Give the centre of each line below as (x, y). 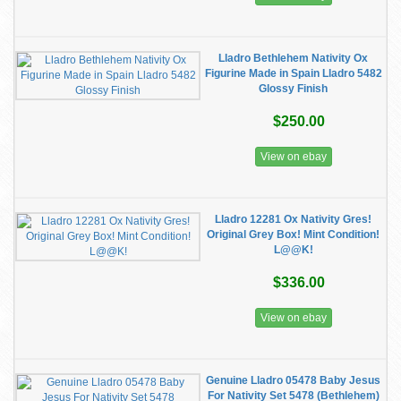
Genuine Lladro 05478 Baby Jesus (293, 380)
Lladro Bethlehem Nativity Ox (293, 58)
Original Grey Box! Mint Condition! (293, 235)
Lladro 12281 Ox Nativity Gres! (293, 219)
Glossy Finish (293, 89)
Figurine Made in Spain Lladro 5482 (293, 73)
